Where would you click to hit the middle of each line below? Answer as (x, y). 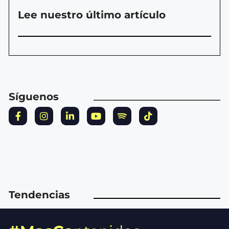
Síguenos (34, 97)
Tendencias (39, 195)
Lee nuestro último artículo (92, 15)
